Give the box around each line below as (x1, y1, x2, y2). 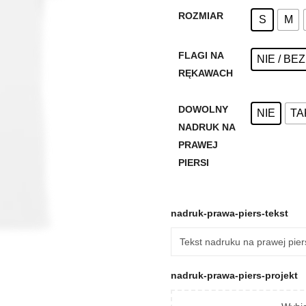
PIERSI (178, 156, 209, 168)
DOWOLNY (178, 103, 228, 115)
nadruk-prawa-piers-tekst (171, 207, 291, 219)
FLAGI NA (178, 49, 223, 61)
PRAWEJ (178, 139, 218, 150)
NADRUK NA (178, 121, 235, 133)
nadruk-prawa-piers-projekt (171, 269, 298, 281)
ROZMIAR (178, 10, 223, 21)
